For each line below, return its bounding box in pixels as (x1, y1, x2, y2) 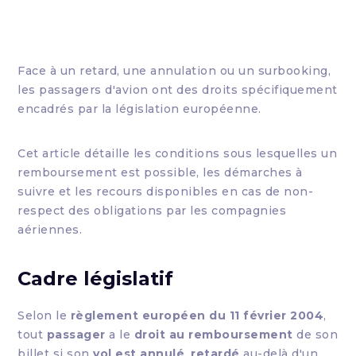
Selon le (17, 308, 71, 323)
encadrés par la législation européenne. (17, 102, 261, 116)
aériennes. (17, 222, 83, 237)
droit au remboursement (133, 327, 293, 342)
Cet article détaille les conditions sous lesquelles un (17, 146, 338, 161)
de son (292, 327, 339, 342)
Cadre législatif (17, 267, 174, 290)
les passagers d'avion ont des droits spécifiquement (17, 83, 338, 97)
